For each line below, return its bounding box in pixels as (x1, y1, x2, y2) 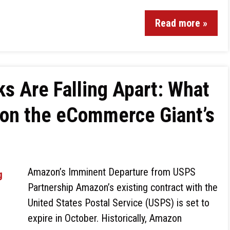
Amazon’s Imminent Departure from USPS (28, 166, 196, 178)
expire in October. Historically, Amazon (28, 212, 182, 224)
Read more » (155, 17, 207, 29)
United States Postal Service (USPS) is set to (28, 197, 209, 209)
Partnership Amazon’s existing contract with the (28, 181, 218, 194)
